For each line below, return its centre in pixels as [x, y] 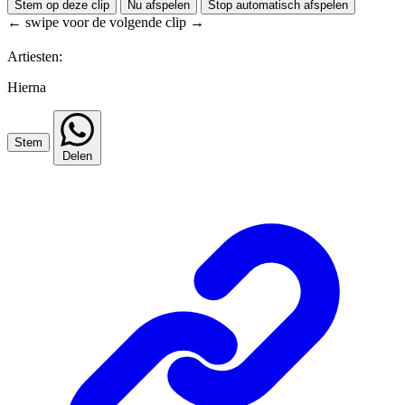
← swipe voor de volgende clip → [106, 22]
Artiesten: [35, 56]
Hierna [27, 87]
